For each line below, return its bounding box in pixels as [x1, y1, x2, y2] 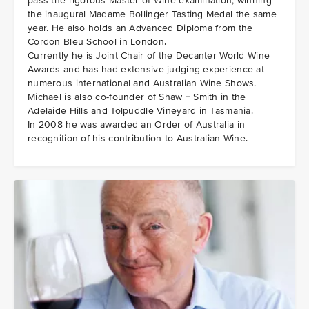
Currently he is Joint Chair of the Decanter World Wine [28, 50, 270, 62]
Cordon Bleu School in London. [28, 36, 167, 48]
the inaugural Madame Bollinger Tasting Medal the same [28, 8, 277, 21]
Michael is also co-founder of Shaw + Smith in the [28, 91, 246, 103]
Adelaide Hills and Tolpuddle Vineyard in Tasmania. [28, 105, 253, 117]
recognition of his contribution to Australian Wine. [28, 132, 248, 145]
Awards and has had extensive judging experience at [28, 63, 264, 76]
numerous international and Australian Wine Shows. [28, 77, 257, 90]
